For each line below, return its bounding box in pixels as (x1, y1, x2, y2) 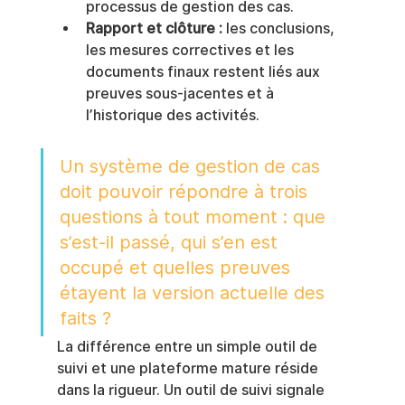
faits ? (59, 307, 111, 330)
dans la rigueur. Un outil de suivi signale (56, 381, 328, 400)
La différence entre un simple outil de (56, 338, 321, 356)
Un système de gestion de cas (59, 155, 325, 178)
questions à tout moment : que (59, 206, 331, 229)
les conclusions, (221, 20, 338, 38)
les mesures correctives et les (85, 42, 297, 60)
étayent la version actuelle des (59, 282, 330, 305)
